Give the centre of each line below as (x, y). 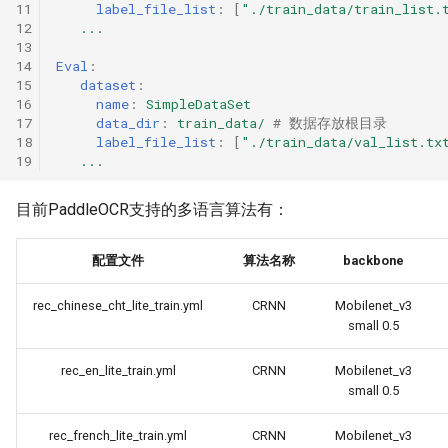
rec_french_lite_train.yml (118, 435)
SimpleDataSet (198, 103)
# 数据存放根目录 (330, 122)
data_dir (128, 122)
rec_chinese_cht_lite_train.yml (118, 305)
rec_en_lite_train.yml (118, 370)
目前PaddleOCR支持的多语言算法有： (152, 209)
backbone (373, 260)
